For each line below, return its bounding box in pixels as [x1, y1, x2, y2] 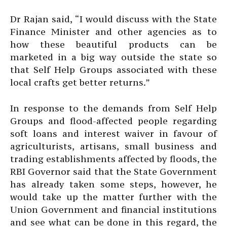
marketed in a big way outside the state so [10, 51, 217, 63]
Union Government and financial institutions [10, 204, 217, 215]
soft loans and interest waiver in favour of [10, 128, 217, 139]
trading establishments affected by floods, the [10, 153, 217, 165]
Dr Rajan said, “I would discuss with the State [10, 13, 217, 25]
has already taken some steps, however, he [10, 178, 217, 190]
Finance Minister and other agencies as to [10, 26, 217, 37]
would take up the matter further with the [10, 191, 217, 203]
